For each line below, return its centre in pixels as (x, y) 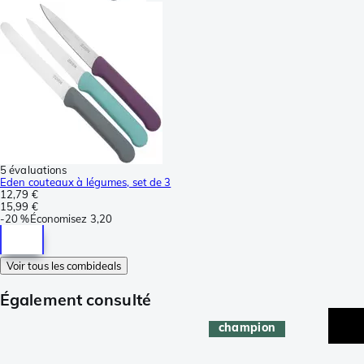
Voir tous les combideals (64, 265)
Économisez (58, 218)
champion (247, 327)
